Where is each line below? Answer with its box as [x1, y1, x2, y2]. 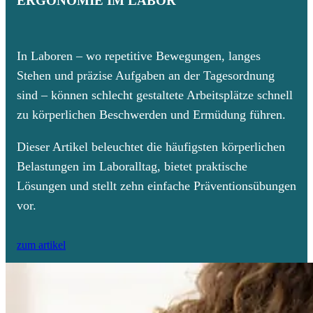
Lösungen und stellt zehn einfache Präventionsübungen [17, 179, 296, 194]
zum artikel [17, 239, 66, 252]
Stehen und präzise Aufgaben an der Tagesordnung [17, 68, 275, 83]
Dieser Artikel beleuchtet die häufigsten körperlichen [17, 140, 285, 154]
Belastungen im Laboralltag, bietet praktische [17, 159, 247, 174]
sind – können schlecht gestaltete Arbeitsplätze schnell [17, 88, 293, 103]
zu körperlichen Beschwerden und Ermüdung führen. [17, 108, 286, 122]
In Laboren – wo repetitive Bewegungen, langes [17, 49, 261, 64]
